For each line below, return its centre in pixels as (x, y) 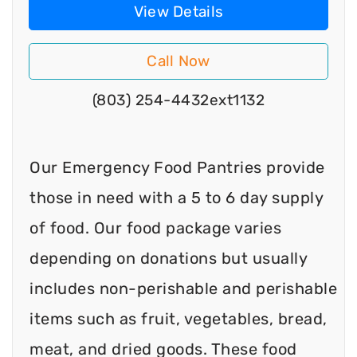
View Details (178, 12)
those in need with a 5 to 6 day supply (176, 197)
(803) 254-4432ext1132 (178, 100)
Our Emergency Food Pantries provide (177, 167)
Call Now (178, 61)
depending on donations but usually (168, 258)
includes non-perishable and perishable (183, 288)
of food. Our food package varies (155, 228)
